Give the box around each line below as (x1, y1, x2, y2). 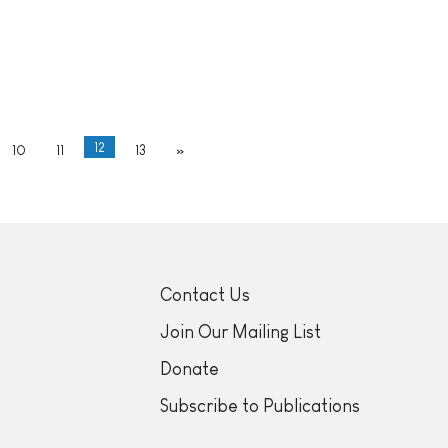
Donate (160, 359, 220, 380)
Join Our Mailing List (160, 322, 322, 343)
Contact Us (160, 285, 251, 306)
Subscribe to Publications (160, 396, 361, 417)
